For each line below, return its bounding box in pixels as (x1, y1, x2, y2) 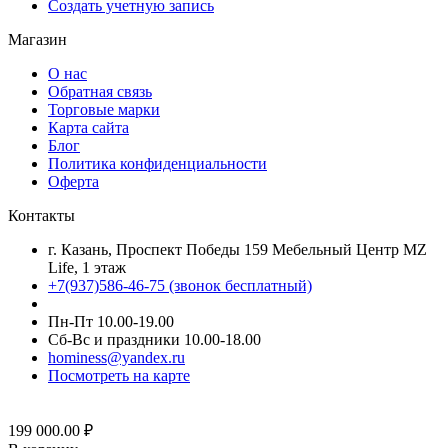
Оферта (48, 173, 99, 191)
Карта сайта (48, 119, 129, 137)
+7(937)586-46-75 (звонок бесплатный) (48, 277, 312, 295)
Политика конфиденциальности (48, 155, 267, 173)
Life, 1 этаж (48, 259, 126, 277)
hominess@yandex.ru (48, 349, 185, 367)
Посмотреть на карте (48, 367, 190, 385)
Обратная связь (48, 83, 152, 101)
